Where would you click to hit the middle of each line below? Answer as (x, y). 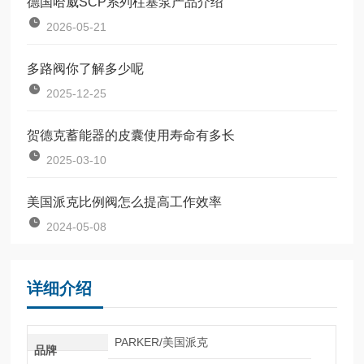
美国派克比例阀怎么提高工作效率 (125, 201)
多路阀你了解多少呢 (86, 68)
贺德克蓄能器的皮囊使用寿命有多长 (131, 135)
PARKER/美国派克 (161, 342)
